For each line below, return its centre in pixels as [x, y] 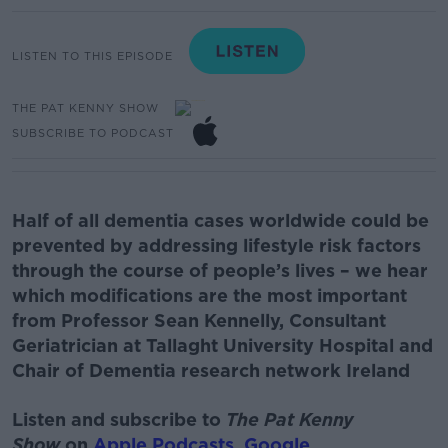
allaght [187, 345]
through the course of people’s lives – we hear [220, 270]
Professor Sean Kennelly [170, 320]
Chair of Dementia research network [179, 370]
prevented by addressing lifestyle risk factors [216, 245]
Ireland [378, 370]
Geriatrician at [79, 345]
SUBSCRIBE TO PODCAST [93, 132]
